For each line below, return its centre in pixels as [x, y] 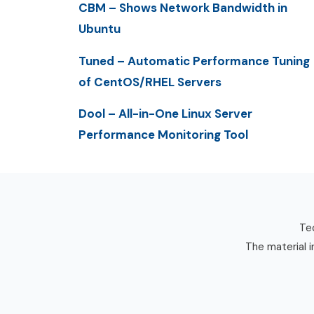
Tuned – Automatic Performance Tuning [194, 61]
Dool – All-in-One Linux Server [165, 113]
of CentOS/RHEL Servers [150, 82]
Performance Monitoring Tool [163, 134]
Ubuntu [100, 29]
